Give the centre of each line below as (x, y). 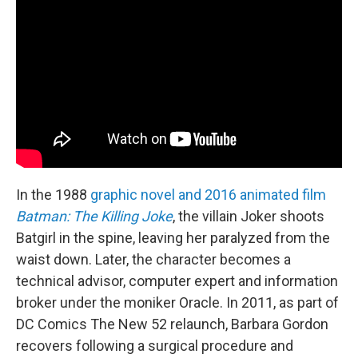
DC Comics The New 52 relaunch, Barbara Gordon (172, 324)
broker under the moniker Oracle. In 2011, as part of (177, 302)
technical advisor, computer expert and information (177, 280)
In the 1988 (52, 194)
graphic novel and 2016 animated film (207, 194)
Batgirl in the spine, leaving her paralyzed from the (173, 237)
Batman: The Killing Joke (94, 216)
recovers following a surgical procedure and (155, 345)
